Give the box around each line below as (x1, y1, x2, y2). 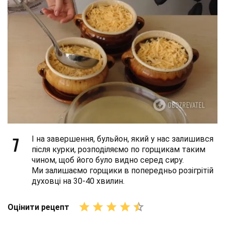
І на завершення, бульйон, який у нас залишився (32, 134, 213, 144)
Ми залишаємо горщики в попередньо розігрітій (32, 166, 213, 175)
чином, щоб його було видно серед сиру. (32, 155, 184, 165)
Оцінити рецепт (8, 202, 69, 212)
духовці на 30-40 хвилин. (32, 176, 125, 186)
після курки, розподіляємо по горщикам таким (32, 145, 205, 154)
